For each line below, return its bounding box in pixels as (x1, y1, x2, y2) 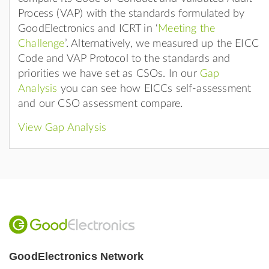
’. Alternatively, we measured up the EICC (64, 38, 259, 49)
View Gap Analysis (18, 122, 107, 133)
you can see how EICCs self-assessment (57, 83, 252, 94)
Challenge (18, 38, 65, 49)
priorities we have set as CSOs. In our (18, 68, 201, 79)
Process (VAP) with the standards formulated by (18, 8, 245, 19)
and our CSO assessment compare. (18, 98, 183, 109)
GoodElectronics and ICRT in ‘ (18, 23, 159, 34)
